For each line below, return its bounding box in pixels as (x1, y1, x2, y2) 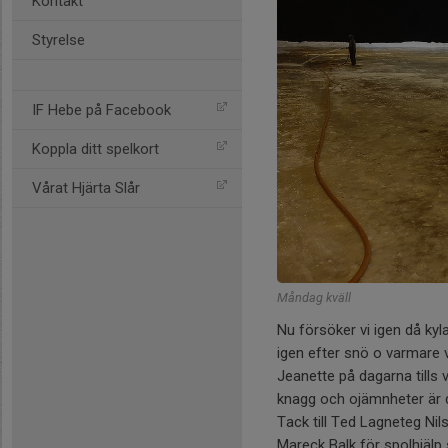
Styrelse (32, 31, 85, 49)
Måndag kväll (277, 289, 351, 305)
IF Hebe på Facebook (32, 101, 171, 119)
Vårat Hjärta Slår (32, 179, 140, 197)
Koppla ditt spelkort (32, 140, 159, 158)
